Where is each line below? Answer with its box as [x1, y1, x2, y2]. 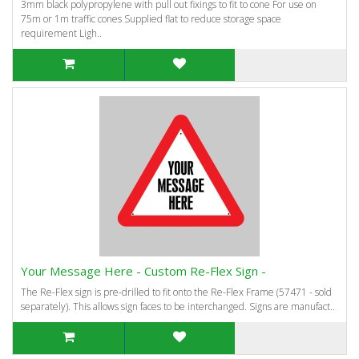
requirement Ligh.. [21, 26, 102, 40]
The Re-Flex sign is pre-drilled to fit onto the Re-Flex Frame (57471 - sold [21, 285, 332, 299]
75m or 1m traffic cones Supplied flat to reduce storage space [21, 12, 281, 26]
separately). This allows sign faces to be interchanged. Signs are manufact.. [21, 300, 335, 313]
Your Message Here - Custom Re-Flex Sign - [21, 263, 266, 279]
